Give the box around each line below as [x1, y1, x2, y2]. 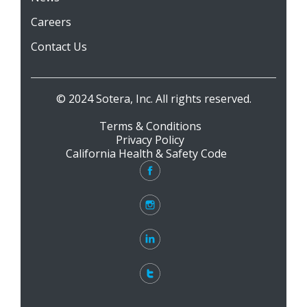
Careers [31, 14, 71, 29]
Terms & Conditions [99, 118, 201, 134]
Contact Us [31, 38, 87, 54]
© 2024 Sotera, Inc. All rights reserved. [56, 90, 251, 106]
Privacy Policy [116, 132, 184, 147]
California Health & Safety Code [65, 145, 235, 161]
